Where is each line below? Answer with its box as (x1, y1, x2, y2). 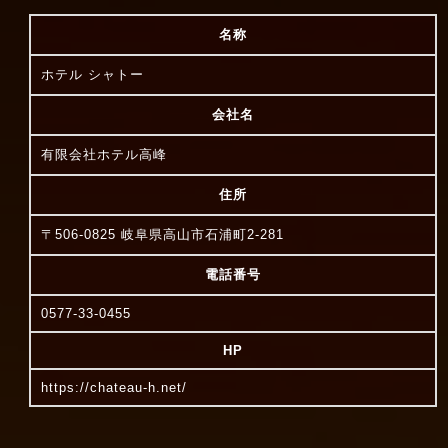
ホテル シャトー (40, 67, 144, 83)
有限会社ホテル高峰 (40, 147, 167, 163)
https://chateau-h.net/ (40, 380, 187, 396)
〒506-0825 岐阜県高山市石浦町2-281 (40, 227, 284, 243)
